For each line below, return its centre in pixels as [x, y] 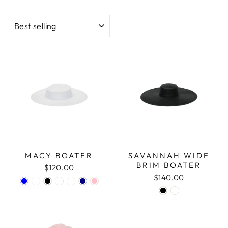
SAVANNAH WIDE [169, 155]
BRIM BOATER [169, 165]
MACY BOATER [59, 155]
